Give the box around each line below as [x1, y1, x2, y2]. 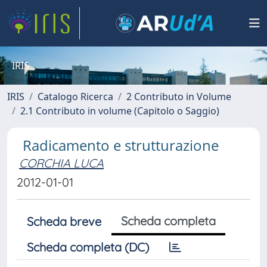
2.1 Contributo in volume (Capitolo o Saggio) [20, 104, 219, 117]
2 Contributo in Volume [126, 90, 231, 103]
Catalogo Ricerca [38, 90, 113, 103]
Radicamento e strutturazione [23, 135, 219, 155]
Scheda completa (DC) [27, 240, 149, 254]
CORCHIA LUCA [19, 156, 104, 170]
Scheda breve [27, 214, 101, 229]
